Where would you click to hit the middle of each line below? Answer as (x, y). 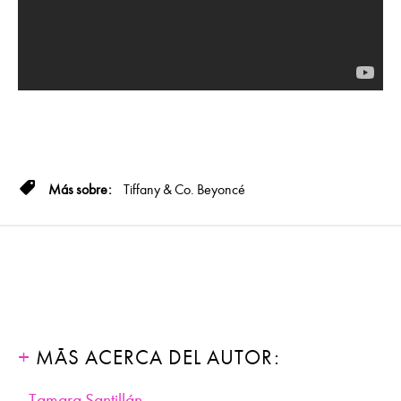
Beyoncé (221, 189)
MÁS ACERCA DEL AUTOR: (155, 357)
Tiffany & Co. (159, 189)
